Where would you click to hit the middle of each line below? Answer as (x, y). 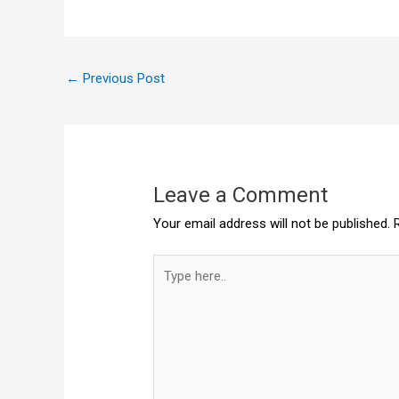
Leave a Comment (241, 195)
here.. (168, 285)
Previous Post (122, 79)
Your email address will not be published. (272, 224)
